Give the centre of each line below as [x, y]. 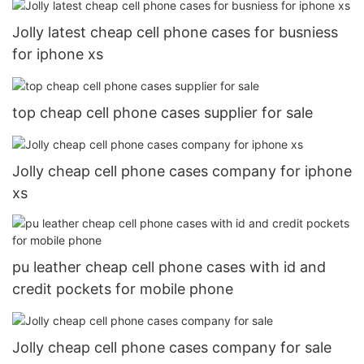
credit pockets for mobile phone [123, 289]
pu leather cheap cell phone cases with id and [169, 267]
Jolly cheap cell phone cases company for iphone [182, 171]
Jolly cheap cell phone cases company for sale [172, 348]
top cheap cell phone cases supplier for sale [162, 112]
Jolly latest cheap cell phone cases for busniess [175, 32]
